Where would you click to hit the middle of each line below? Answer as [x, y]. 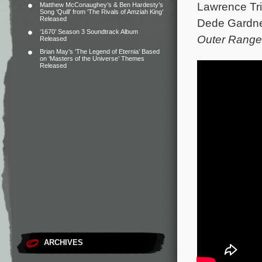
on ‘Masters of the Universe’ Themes [92, 58]
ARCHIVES [63, 242]
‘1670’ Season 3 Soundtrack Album [89, 32]
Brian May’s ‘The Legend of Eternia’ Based [100, 51]
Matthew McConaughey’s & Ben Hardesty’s [101, 5]
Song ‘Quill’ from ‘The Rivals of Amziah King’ [101, 12]
